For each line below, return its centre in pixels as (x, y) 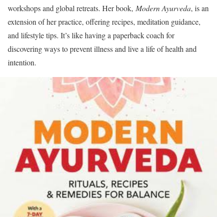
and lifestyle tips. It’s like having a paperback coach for (91, 35)
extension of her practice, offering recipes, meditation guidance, (104, 21)
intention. (22, 62)
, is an (200, 8)
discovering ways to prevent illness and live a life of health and (102, 48)
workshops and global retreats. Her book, (72, 8)
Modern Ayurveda (163, 8)
